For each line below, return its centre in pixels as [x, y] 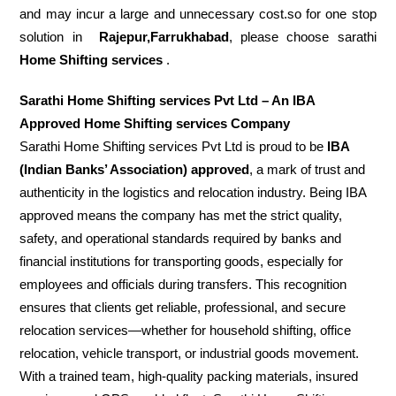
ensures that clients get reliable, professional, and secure [183, 307]
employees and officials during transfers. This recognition [183, 284]
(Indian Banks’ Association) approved [135, 169]
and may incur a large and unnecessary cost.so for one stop [198, 13]
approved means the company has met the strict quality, [181, 215]
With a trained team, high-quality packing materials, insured [189, 376]
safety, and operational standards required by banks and [181, 238]
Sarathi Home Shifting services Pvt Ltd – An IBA [168, 100]
